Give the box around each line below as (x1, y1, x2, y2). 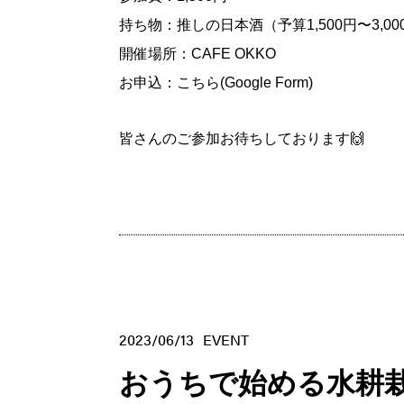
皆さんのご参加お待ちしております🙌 (119, 130, 364, 146)
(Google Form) (220, 74, 313, 90)
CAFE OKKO (191, 45, 276, 61)
